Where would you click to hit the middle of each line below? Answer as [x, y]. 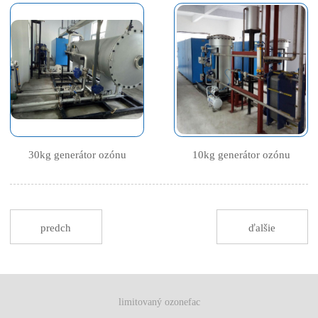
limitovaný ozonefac [159, 302]
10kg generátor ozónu [241, 154]
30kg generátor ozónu [77, 154]
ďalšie [262, 227]
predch [56, 227]
